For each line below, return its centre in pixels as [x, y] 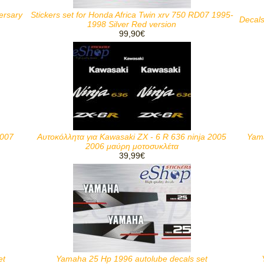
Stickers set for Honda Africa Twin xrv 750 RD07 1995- [132, 15]
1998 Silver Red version [132, 24]
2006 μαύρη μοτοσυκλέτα [132, 146]
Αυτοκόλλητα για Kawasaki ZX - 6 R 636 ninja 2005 [132, 137]
